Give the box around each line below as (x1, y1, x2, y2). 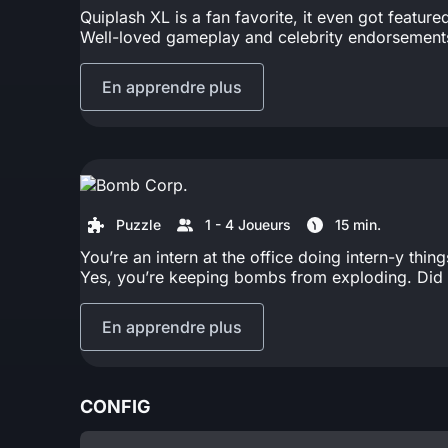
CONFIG (80, 395, 151, 417)
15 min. (335, 215, 381, 233)
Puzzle (116, 215, 161, 233)
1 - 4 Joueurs (205, 215, 291, 233)
